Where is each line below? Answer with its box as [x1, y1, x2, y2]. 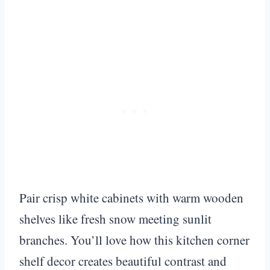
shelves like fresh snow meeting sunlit [19, 210, 212, 227]
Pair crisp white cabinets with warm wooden [19, 189, 243, 206]
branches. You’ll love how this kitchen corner [19, 231, 250, 248]
